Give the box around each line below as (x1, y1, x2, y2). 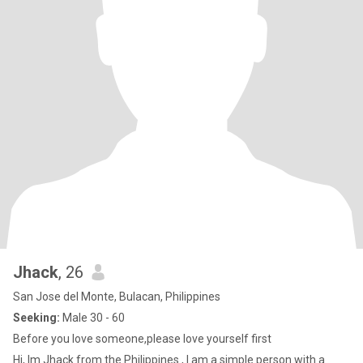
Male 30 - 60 (60, 311, 125, 324)
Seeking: (13, 311, 60, 324)
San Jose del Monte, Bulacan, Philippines (13, 290, 220, 303)
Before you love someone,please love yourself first (13, 332, 271, 345)
